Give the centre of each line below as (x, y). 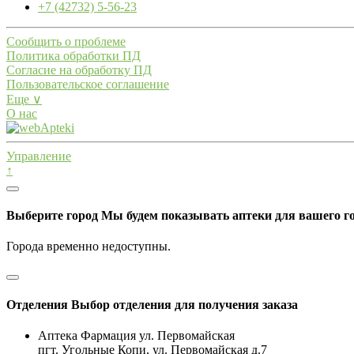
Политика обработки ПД (73, 55)
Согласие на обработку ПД (79, 70)
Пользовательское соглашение (88, 84)
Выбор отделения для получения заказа (185, 304)
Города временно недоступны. (88, 247)
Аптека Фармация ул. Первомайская (136, 335)
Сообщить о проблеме (66, 41)
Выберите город (54, 216)
